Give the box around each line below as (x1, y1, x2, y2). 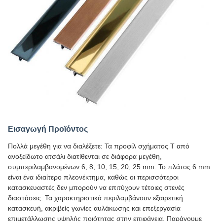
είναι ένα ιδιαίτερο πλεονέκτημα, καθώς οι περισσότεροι (8, 173, 179, 181)
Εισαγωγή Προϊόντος (8, 125, 88, 133)
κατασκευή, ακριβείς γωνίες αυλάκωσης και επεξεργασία (8, 204, 181, 212)
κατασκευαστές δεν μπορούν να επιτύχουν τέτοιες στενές (8, 184, 184, 191)
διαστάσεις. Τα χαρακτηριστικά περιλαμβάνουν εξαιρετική (8, 194, 183, 202)
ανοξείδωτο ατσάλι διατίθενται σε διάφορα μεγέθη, (8, 152, 162, 160)
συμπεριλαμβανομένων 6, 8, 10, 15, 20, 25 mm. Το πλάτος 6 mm (8, 163, 210, 171)
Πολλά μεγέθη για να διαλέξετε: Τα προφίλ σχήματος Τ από (8, 142, 189, 150)
